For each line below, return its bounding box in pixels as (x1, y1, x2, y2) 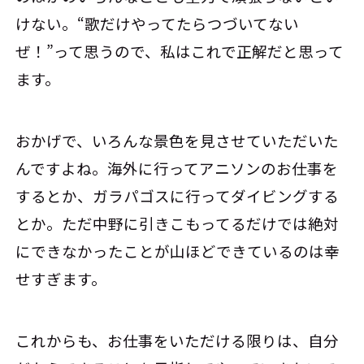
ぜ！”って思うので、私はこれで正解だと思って (15, 40, 344, 62)
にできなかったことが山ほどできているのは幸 (15, 240, 340, 262)
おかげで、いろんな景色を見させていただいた (15, 129, 340, 151)
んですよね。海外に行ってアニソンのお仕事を (15, 157, 339, 179)
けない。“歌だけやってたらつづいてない (15, 12, 300, 34)
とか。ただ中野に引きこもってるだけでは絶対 (15, 212, 340, 234)
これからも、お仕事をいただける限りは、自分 (15, 329, 340, 351)
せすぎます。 (15, 267, 107, 289)
